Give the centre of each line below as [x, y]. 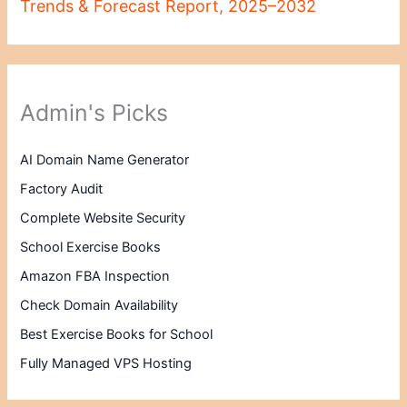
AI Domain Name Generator [105, 160]
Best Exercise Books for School [117, 335]
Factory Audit [62, 189]
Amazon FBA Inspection [95, 277]
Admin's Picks [94, 113]
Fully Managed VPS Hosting [106, 364]
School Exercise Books [91, 248]
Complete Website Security [103, 218]
